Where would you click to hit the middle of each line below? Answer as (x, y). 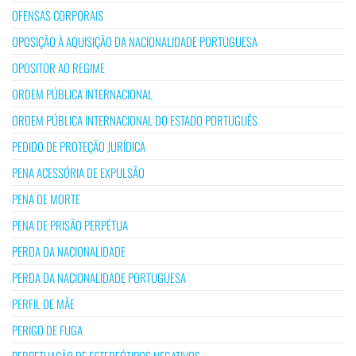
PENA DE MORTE (46, 198)
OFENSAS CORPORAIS (58, 15)
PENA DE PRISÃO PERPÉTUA (70, 224)
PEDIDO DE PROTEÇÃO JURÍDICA (79, 146)
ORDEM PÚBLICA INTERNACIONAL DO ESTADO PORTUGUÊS (135, 120)
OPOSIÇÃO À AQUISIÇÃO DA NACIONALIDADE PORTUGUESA (135, 41)
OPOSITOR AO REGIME (58, 67)
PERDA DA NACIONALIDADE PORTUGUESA (99, 277)
